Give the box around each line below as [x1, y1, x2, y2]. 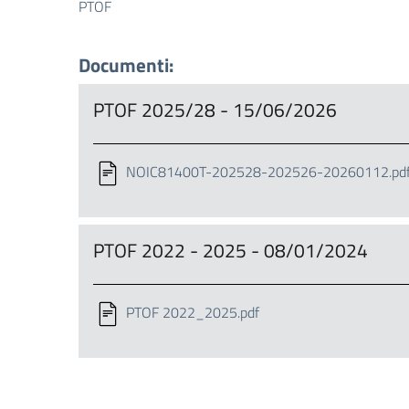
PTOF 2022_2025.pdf [126, 301, 259, 323]
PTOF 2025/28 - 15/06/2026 [93, 95, 337, 124]
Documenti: [79, 50, 173, 79]
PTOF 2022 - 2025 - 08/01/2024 [93, 236, 368, 265]
